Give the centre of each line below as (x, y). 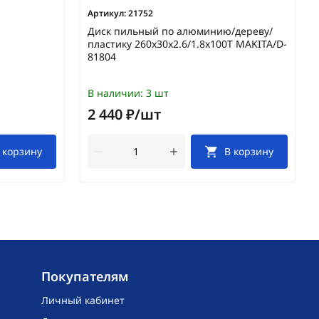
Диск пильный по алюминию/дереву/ (180, 31)
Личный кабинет (83, 300)
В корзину (249, 151)
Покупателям (85, 276)
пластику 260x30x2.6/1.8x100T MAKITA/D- (187, 43)
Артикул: (107, 13)
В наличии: (115, 93)
